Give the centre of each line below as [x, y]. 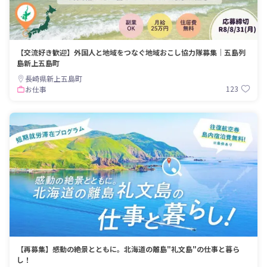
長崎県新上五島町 [54, 78]
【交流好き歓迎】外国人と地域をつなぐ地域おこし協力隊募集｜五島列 [131, 52]
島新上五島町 [38, 63]
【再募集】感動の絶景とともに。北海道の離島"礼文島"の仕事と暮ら [128, 249]
